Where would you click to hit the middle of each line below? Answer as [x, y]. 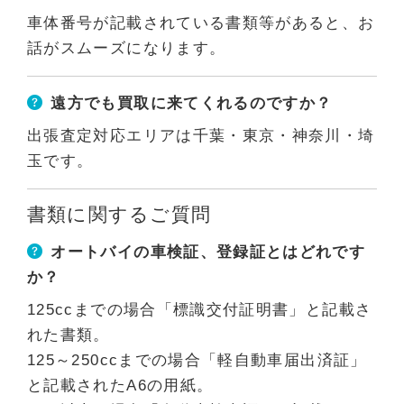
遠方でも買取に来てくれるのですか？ [192, 103]
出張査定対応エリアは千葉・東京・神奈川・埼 [201, 136]
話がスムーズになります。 [127, 48]
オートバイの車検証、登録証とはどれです [208, 252]
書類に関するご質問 [119, 214]
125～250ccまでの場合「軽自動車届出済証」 [197, 360]
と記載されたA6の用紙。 [120, 386]
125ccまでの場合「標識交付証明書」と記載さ [200, 310]
